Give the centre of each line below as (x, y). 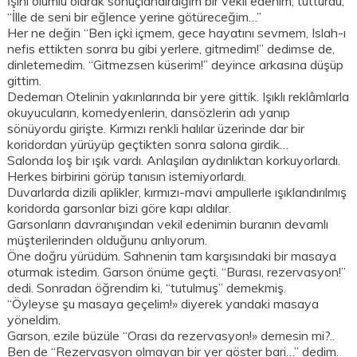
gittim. (25, 81)
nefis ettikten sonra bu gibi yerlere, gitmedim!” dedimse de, (171, 49)
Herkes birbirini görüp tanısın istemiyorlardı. (127, 177)
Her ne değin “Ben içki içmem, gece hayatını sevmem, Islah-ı (177, 33)
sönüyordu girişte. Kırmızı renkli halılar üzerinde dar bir (156, 129)
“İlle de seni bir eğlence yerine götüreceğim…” (135, 17)
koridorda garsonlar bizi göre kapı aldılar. (120, 208)
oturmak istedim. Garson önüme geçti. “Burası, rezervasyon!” (177, 272)
